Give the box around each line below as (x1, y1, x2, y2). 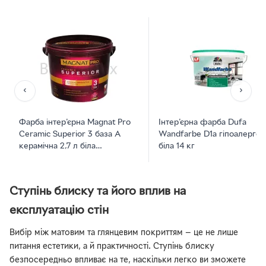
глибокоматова (19, 154, 77, 163)
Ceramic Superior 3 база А (19, 131, 121, 139)
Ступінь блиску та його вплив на (9, 186, 186, 198)
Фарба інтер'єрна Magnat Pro (19, 119, 131, 127)
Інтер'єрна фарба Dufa (159, 119, 246, 127)
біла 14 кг (159, 142, 195, 151)
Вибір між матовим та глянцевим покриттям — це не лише (9, 229, 238, 237)
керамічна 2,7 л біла (19, 142, 96, 151)
